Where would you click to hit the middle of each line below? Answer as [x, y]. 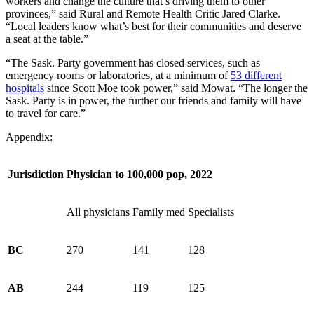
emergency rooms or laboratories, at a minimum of [118, 75]
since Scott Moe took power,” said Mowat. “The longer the [176, 88]
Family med [159, 212]
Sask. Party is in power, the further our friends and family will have [153, 100]
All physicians [98, 212]
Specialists [211, 212]
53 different [256, 75]
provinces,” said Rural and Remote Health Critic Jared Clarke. [143, 13]
